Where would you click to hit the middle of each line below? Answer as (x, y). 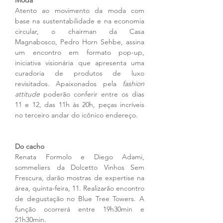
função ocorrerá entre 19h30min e (80, 209)
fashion (133, 84)
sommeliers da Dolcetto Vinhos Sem (80, 167)
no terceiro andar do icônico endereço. (77, 115)
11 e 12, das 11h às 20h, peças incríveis (80, 105)
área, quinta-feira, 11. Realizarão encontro (80, 188)
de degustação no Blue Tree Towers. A (80, 199)
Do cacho (30, 147)
